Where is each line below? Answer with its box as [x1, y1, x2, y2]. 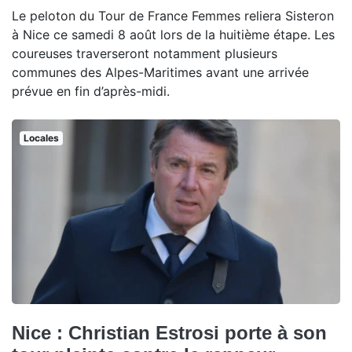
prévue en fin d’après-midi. [12, 82, 170, 99]
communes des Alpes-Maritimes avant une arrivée [12, 64, 309, 80]
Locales [23, 131, 59, 144]
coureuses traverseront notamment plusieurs [12, 45, 277, 61]
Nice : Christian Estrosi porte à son [12, 321, 327, 343]
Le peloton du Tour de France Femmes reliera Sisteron [12, 7, 334, 24]
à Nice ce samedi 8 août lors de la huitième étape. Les [12, 26, 335, 42]
